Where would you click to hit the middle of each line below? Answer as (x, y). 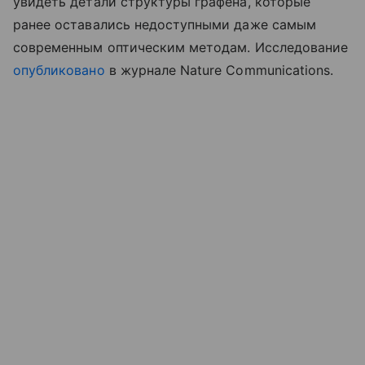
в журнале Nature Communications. (219, 70)
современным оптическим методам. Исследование (181, 47)
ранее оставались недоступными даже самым (165, 24)
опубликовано (59, 70)
